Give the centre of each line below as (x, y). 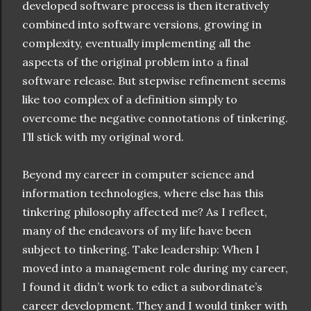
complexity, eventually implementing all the (136, 43)
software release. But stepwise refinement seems (154, 81)
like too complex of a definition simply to (130, 100)
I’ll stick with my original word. (103, 137)
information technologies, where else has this (143, 193)
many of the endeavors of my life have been (137, 231)
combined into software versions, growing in (142, 25)
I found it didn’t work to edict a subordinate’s (142, 287)
